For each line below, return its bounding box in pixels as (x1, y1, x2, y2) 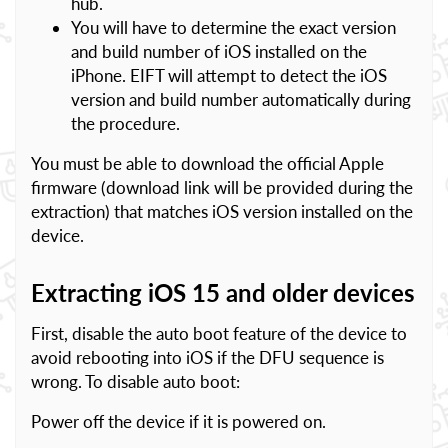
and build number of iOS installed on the (71, 41, 367, 62)
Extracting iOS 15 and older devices (31, 278, 415, 307)
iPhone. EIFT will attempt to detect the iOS (71, 65, 387, 86)
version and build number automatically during (71, 89, 411, 110)
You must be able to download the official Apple (31, 153, 384, 174)
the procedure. (71, 113, 180, 134)
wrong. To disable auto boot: (31, 371, 240, 392)
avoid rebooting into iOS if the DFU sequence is (31, 347, 384, 368)
